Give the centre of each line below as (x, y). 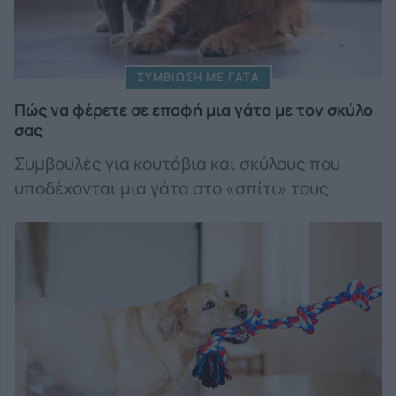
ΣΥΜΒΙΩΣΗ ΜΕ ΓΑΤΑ (198, 76)
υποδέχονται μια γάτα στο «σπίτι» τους (171, 188)
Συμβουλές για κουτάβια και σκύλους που (177, 163)
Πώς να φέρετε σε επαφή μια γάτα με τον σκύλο (194, 109)
